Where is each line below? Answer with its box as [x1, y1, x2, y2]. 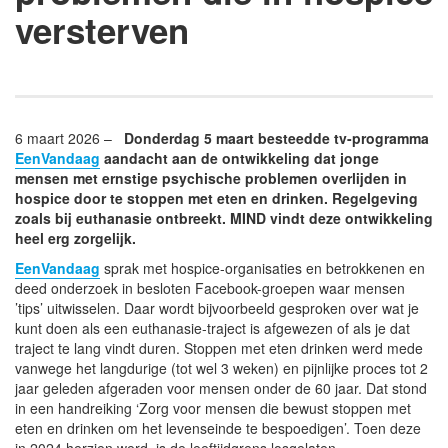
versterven [15, 4, 189, 55]
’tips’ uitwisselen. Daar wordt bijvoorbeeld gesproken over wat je [15, 297, 419, 318]
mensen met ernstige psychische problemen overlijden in [15, 167, 407, 188]
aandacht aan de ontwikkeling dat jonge [100, 147, 379, 168]
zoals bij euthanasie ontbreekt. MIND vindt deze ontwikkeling [15, 207, 433, 228]
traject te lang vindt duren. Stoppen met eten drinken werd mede [15, 337, 423, 358]
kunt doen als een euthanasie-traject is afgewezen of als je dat [15, 317, 410, 338]
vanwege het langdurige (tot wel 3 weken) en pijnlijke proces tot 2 [15, 357, 428, 378]
